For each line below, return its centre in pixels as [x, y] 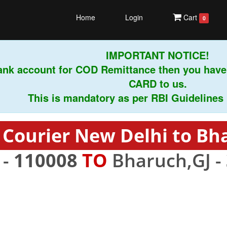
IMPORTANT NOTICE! [145, 55]
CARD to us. [145, 83]
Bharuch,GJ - [167, 160]
